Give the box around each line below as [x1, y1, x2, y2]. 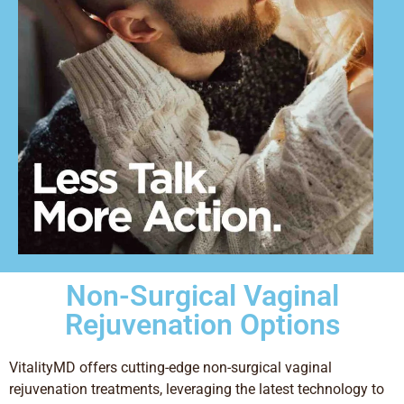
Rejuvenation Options [64, 308, 340, 343]
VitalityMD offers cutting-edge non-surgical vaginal [9, 359, 332, 377]
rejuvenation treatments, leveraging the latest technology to [9, 381, 384, 399]
